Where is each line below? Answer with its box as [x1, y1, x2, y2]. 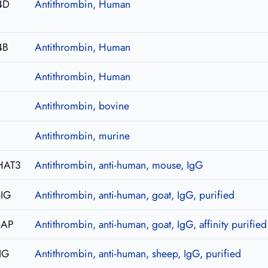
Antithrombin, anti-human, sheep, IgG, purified [34, 246, 241, 262]
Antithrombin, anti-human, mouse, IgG [34, 157, 203, 173]
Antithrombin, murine [34, 127, 130, 144]
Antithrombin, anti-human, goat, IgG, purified [34, 187, 234, 203]
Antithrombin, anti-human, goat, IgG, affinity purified [34, 216, 267, 232]
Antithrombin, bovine [34, 98, 129, 114]
